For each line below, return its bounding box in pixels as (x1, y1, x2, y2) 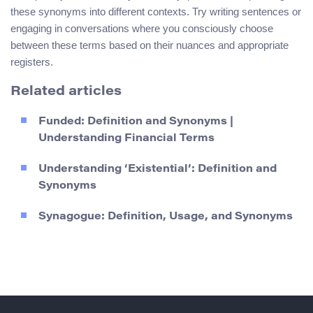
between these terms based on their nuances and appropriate (10, 39, 289, 52)
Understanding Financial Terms (38, 133, 214, 144)
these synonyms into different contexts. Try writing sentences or (10, 6, 301, 18)
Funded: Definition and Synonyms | (38, 116, 233, 127)
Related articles (10, 85, 122, 99)
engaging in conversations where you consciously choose (10, 22, 273, 35)
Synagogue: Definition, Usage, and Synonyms (38, 211, 293, 222)
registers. (10, 56, 53, 68)
